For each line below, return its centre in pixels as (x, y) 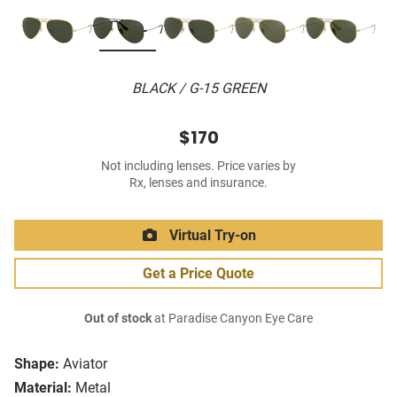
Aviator (85, 364)
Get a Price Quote (198, 274)
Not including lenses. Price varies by (198, 167)
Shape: (37, 364)
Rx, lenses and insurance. (198, 183)
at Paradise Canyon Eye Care (232, 319)
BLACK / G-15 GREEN (198, 89)
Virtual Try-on (211, 236)
